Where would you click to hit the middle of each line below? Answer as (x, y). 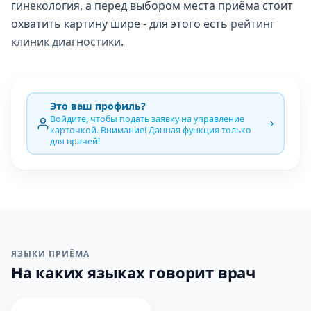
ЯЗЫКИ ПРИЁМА (50, 254)
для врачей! (75, 141)
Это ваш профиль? (98, 106)
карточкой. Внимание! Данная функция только (151, 130)
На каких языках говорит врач (133, 272)
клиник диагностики (66, 42)
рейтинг (253, 24)
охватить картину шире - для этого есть (121, 24)
